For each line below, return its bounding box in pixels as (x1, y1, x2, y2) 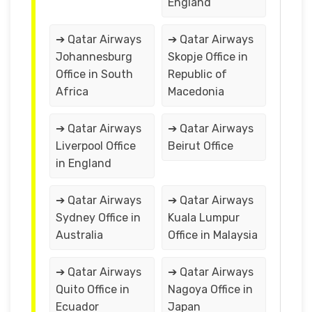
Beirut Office (167, 139, 233, 153)
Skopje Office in (167, 49, 248, 63)
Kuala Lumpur (167, 210, 240, 224)
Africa (56, 84, 88, 98)
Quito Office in (56, 282, 130, 296)
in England (56, 156, 111, 170)
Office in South (56, 67, 133, 81)
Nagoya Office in (167, 282, 253, 296)
